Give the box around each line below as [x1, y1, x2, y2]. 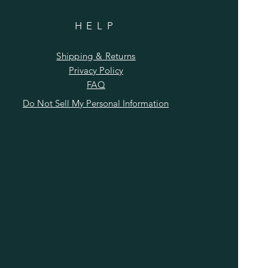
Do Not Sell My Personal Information [23, 97, 169, 109]
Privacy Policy [69, 64, 123, 76]
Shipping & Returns [56, 50, 136, 62]
